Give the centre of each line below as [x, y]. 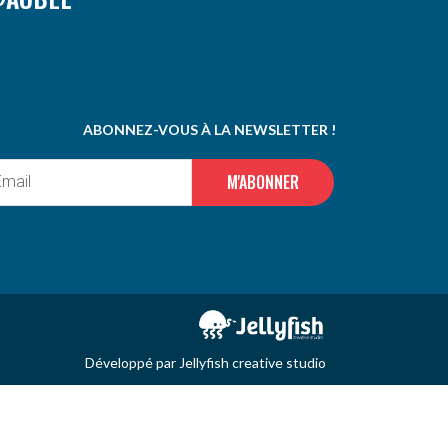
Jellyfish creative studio [252, 362]
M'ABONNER [262, 182]
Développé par [132, 362]
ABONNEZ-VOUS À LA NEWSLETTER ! [209, 129]
